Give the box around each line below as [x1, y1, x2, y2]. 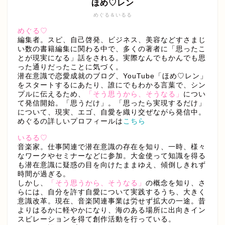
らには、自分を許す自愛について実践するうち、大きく [18, 188, 206, 196]
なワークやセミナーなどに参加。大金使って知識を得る [18, 152, 206, 160]
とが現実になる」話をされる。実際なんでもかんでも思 [18, 54, 206, 62]
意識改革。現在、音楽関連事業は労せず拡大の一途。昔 [18, 197, 206, 205]
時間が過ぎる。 [18, 170, 70, 178]
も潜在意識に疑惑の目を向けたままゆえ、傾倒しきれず [18, 161, 206, 169]
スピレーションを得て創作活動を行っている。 [18, 215, 176, 223]
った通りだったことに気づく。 [18, 63, 123, 71]
